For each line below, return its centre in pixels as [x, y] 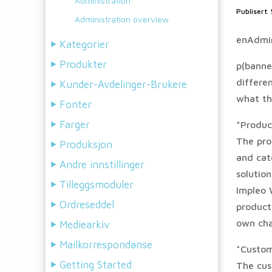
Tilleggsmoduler [97, 185]
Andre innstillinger [102, 165]
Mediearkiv [85, 225]
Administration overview [122, 19]
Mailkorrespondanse [106, 245]
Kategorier [84, 44]
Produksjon [86, 144]
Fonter [76, 104]
